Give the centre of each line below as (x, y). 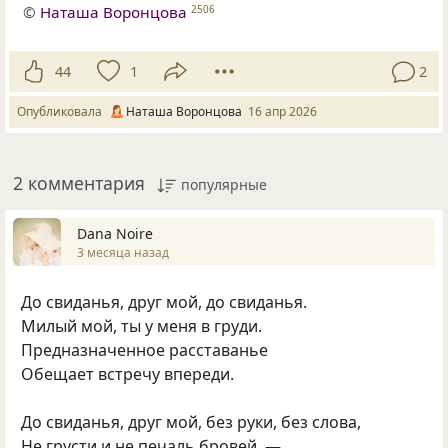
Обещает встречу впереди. (127, 374)
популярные (224, 185)
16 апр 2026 (282, 112)
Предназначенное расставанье (144, 350)
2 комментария (79, 183)
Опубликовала (62, 112)
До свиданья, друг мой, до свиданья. (164, 302)
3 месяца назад (123, 252)
